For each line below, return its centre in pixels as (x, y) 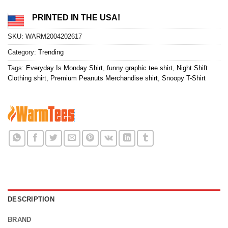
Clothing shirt (27, 78)
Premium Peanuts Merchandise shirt (104, 78)
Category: (23, 52)
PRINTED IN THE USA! (76, 18)
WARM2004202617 (54, 36)
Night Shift (192, 68)
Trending (51, 52)
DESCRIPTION (31, 199)
